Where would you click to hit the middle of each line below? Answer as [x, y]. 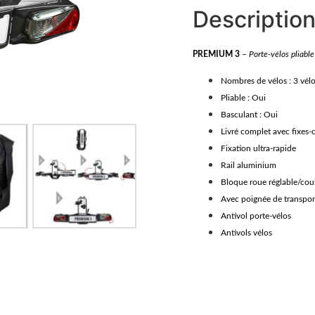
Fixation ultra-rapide [258, 148]
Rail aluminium [249, 165]
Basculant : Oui [249, 114]
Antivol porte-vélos [256, 216]
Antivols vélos [246, 232]
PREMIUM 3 [216, 54]
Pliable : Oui [243, 97]
